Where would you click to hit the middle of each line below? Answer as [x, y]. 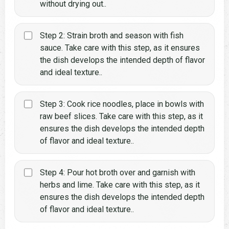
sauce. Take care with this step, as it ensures [120, 48]
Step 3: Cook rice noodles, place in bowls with [122, 104]
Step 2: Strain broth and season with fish [112, 36]
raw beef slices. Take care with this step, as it [122, 117]
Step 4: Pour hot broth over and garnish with [118, 173]
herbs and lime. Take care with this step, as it [120, 185]
